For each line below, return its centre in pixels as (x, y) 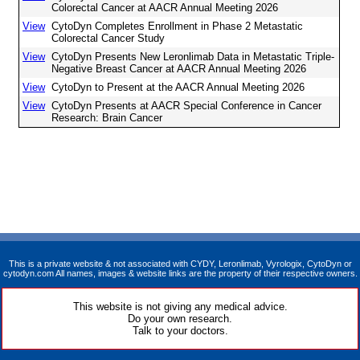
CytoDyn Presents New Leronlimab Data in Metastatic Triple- (193, 57)
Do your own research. (180, 319)
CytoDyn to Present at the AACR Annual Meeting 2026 (178, 87)
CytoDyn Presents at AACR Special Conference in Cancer (186, 106)
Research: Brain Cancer (107, 118)
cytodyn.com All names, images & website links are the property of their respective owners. (180, 273)
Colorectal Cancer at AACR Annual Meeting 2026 (165, 8)
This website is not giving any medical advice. (180, 307)
